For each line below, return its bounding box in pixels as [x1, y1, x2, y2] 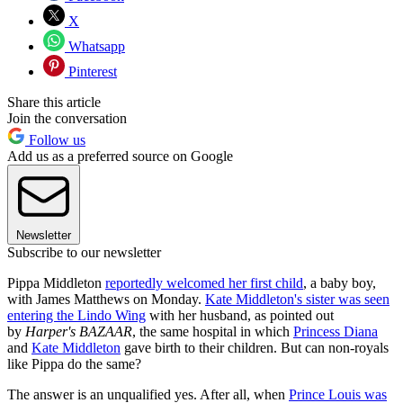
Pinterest [65, 64, 117, 80]
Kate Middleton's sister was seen [205, 291, 390, 308]
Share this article [7, 94, 101, 111]
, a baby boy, [303, 275, 376, 291]
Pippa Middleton [7, 275, 105, 291]
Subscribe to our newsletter [7, 245, 161, 261]
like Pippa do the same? [7, 356, 141, 372]
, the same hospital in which [132, 324, 293, 340]
